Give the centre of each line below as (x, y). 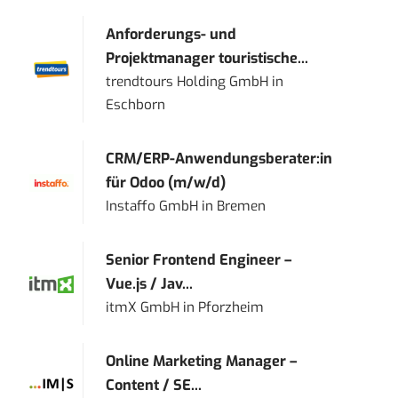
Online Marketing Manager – (202, 362)
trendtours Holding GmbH (187, 82)
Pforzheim (231, 308)
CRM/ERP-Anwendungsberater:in (219, 159)
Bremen (242, 207)
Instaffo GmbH (152, 207)
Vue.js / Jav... (150, 284)
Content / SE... (154, 386)
